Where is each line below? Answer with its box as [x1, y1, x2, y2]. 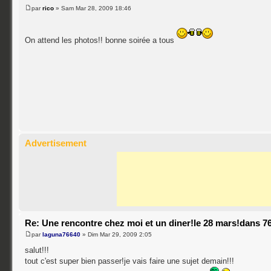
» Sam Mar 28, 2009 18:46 [54, 5, 132, 12]
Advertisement [25, 138, 87, 148]
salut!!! [25, 246, 50, 255]
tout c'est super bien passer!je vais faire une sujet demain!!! [25, 256, 235, 266]
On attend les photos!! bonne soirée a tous [25, 36, 177, 45]
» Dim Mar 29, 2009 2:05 [80, 231, 152, 238]
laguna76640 [42, 231, 81, 238]
